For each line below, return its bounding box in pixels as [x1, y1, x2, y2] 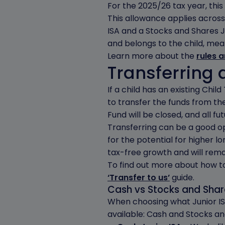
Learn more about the [107, 50, 196, 62]
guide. [170, 172, 194, 183]
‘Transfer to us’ [107, 172, 170, 183]
